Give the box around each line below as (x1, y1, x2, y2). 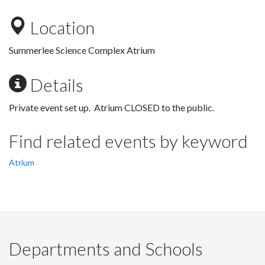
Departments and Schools (9, 238, 203, 259)
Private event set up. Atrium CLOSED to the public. (9, 102, 214, 113)
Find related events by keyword (9, 130, 248, 151)
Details (27, 74, 83, 95)
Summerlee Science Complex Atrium (9, 44, 155, 56)
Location (27, 17, 95, 38)
